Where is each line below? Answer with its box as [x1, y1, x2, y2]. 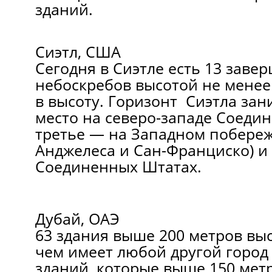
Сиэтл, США [35, 41, 121, 62]
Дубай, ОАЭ [35, 208, 120, 229]
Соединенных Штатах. [35, 156, 202, 177]
